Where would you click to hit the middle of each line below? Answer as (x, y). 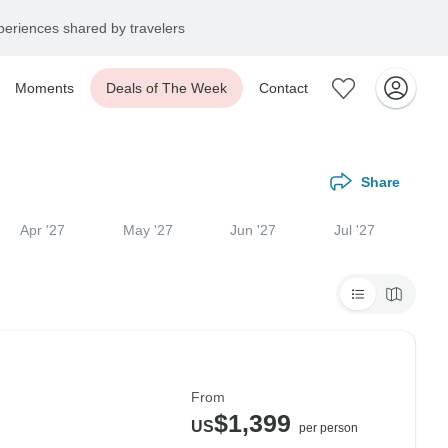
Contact (283, 88)
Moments (44, 88)
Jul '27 (355, 230)
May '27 (147, 230)
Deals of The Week (166, 88)
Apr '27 (42, 230)
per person (328, 428)
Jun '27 (253, 230)
